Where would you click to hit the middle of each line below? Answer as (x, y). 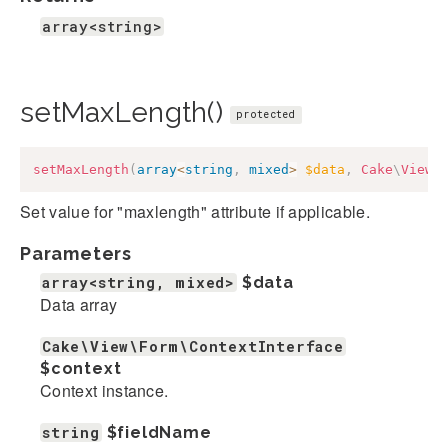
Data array (79, 304)
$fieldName (159, 432)
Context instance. (104, 390)
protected (266, 115)
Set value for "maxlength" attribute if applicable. (195, 211)
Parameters (76, 253)
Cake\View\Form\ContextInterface (193, 346)
